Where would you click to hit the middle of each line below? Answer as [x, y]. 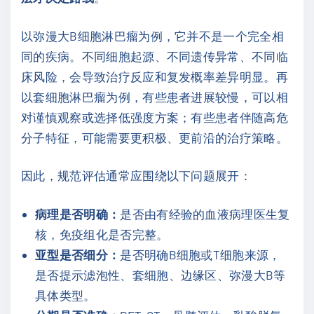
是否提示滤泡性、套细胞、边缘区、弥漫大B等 [161, 274]
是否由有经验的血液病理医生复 [205, 213]
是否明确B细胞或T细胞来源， [200, 254]
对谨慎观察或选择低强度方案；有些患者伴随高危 [155, 117]
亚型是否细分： [78, 254]
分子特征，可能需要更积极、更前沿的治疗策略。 [155, 137]
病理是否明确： [78, 213]
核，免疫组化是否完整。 [102, 234]
